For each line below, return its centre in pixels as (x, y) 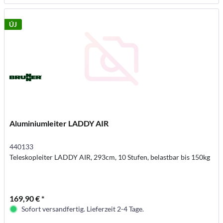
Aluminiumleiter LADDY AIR (59, 123)
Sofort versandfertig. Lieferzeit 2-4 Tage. (83, 209)
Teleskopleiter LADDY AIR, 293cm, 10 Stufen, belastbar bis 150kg (110, 157)
